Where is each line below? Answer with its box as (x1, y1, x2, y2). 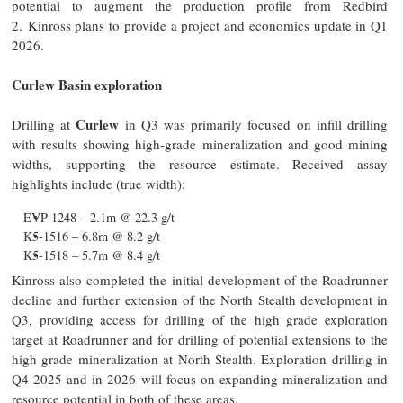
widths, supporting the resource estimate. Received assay (12, 154, 388, 173)
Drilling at (12, 114, 76, 133)
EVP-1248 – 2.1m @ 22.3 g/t (23, 208, 175, 226)
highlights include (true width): (12, 174, 185, 193)
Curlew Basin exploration (12, 74, 162, 94)
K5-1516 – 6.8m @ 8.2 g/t (23, 227, 160, 245)
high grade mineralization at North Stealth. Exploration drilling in (12, 349, 388, 368)
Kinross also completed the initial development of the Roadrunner (12, 270, 388, 289)
